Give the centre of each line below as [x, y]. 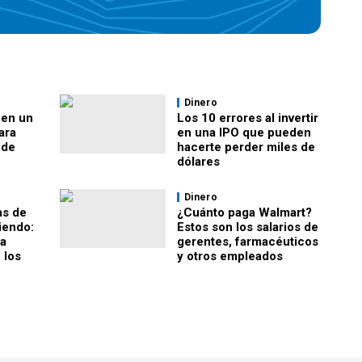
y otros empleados [230, 256]
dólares [198, 162]
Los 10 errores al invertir [248, 118]
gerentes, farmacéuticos [248, 242]
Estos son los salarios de [248, 227]
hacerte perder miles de [246, 147]
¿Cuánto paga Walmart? [244, 213]
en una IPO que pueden [244, 133]
